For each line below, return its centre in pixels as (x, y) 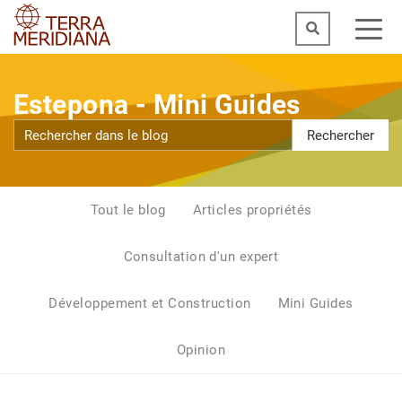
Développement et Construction (150, 303)
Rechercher (341, 135)
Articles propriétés (252, 210)
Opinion (201, 350)
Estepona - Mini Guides (157, 105)
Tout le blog (128, 210)
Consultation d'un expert (201, 257)
